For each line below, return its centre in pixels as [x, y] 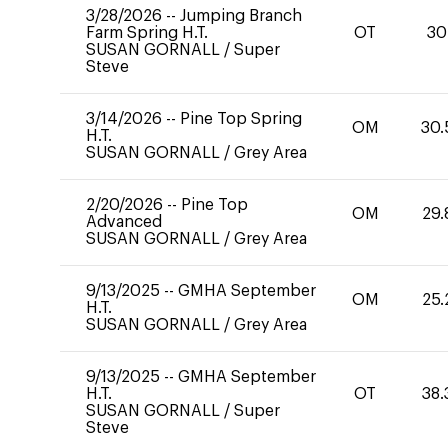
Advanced [124, 222]
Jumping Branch [241, 16]
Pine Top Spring [241, 119]
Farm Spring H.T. [147, 33]
